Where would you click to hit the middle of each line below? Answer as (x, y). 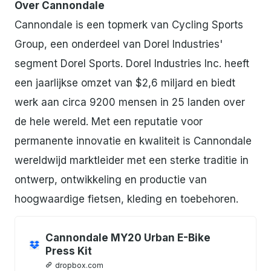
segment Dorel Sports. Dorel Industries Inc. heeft (132, 63)
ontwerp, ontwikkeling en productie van (111, 179)
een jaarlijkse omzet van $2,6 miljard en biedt (125, 83)
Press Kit (69, 251)
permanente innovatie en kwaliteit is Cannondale (133, 141)
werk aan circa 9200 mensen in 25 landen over (130, 102)
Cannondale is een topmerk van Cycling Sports (129, 24)
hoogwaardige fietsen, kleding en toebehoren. (126, 199)
